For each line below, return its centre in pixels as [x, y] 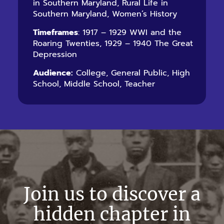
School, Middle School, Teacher [94, 84]
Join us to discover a [112, 194]
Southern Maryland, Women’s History [105, 14]
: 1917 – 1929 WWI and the [130, 32]
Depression [55, 54]
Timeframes [55, 32]
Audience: [53, 73]
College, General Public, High [131, 73]
